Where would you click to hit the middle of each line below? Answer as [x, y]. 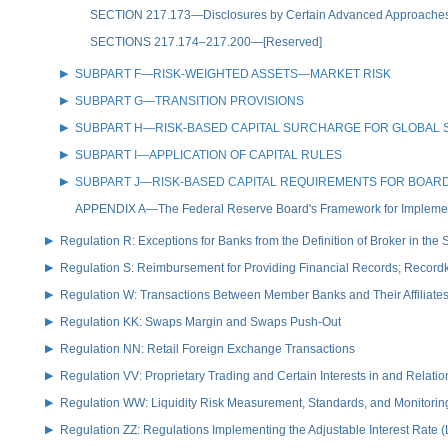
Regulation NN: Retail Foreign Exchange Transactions [207, 348]
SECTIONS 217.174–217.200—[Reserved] [206, 41]
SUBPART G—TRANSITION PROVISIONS [189, 100]
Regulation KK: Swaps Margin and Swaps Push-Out [200, 321]
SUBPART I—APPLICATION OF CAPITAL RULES [208, 154]
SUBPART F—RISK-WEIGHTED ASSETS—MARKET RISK [233, 73]
